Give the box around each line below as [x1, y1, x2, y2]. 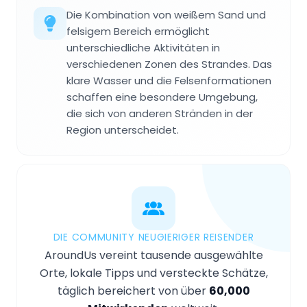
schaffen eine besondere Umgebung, [66, 90, 258, 105]
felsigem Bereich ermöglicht [66, 24, 210, 39]
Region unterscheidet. [66, 123, 179, 138]
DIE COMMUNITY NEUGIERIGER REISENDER [53, 230, 254, 245]
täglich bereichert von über [57, 283, 209, 299]
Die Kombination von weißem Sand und [66, 8, 266, 23]
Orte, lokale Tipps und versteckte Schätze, [39, 265, 268, 282]
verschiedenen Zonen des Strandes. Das [66, 57, 272, 72]
